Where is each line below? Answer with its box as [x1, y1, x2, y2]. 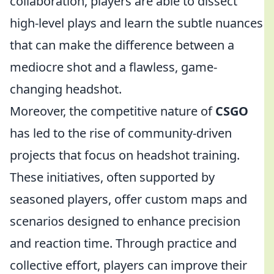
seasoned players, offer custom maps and [10, 191, 247, 207]
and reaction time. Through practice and [10, 235, 237, 251]
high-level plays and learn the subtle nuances [10, 15, 263, 31]
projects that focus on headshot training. [10, 147, 240, 163]
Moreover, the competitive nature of [10, 103, 215, 119]
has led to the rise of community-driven [10, 125, 232, 141]
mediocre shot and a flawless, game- [10, 59, 217, 75]
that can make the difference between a [10, 37, 234, 53]
